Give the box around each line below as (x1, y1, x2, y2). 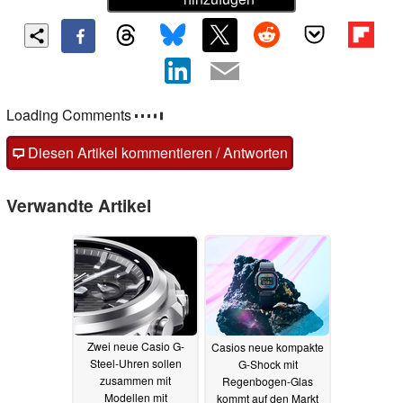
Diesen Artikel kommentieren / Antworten (24, 142, 288, 163)
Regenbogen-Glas (222, 372, 313, 389)
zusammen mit (100, 372, 171, 389)
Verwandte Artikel (6, 193, 151, 218)
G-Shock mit (237, 355, 298, 372)
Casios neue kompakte (211, 338, 324, 354)
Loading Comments (6, 104, 135, 125)
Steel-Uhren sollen (89, 355, 182, 372)
